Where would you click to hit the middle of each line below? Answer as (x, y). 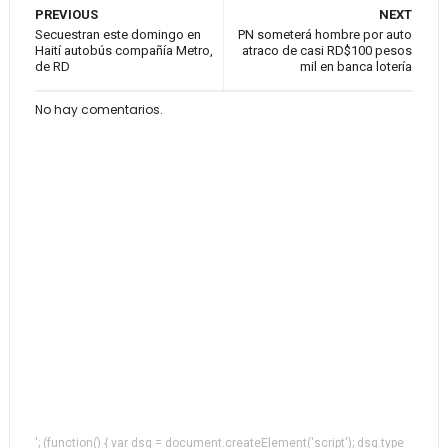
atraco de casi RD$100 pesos (327, 50)
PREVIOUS (66, 14)
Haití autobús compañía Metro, (123, 50)
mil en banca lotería (356, 66)
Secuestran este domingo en (117, 34)
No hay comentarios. (98, 109)
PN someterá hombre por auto (325, 34)
